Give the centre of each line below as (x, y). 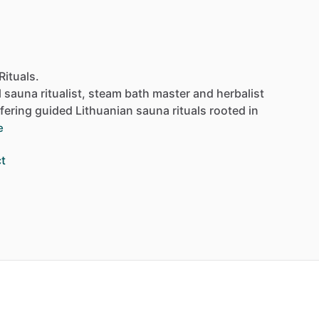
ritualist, (63, 93)
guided (54, 110)
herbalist (240, 93)
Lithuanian (104, 110)
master (171, 93)
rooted (228, 110)
